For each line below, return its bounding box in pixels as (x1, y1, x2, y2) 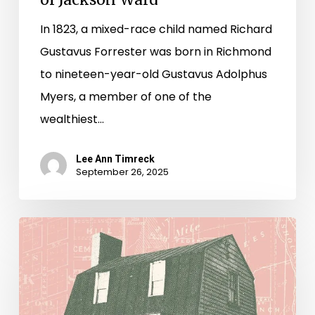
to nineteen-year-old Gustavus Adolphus (39, 65, 267, 82)
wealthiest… (39, 110, 104, 127)
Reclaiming (18, 286, 79, 303)
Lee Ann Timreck (75, 153, 155, 165)
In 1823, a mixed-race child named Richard (39, 20, 272, 37)
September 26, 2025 (75, 165, 169, 179)
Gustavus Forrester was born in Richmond (39, 43, 271, 60)
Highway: (18, 264, 67, 281)
